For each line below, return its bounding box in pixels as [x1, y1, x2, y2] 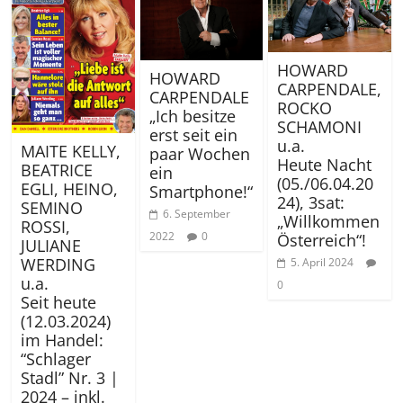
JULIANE [21, 235, 82, 257]
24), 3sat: [276, 192, 345, 214]
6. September [162, 206, 230, 222]
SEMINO [21, 197, 84, 219]
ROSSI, [21, 216, 71, 238]
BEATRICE [21, 159, 94, 182]
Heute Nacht [276, 154, 372, 176]
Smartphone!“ [148, 181, 253, 203]
